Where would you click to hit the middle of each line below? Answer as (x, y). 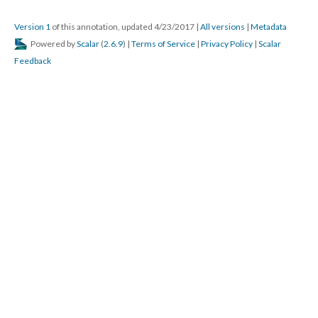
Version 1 (32, 27)
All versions (223, 27)
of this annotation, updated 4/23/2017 (123, 27)
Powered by (53, 44)
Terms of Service (163, 44)
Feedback (33, 61)
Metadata (269, 27)
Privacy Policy (227, 44)
